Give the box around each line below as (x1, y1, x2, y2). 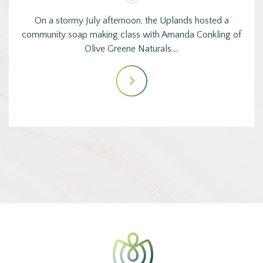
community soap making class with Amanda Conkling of (22, 29, 241, 40)
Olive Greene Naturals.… (85, 43, 178, 54)
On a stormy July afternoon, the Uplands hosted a (34, 15, 229, 26)
